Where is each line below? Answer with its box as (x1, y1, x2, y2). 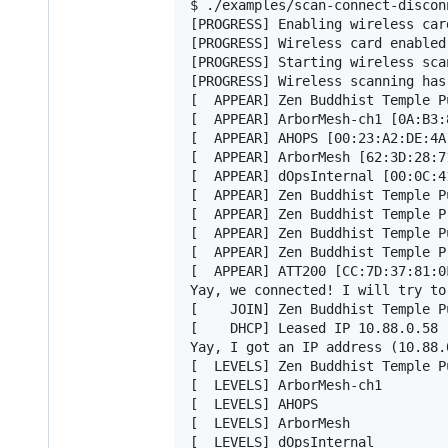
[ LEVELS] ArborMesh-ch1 (190, 376, 382, 393)
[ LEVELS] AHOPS (190, 395, 318, 412)
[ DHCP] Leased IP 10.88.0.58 (190, 319, 438, 336)
